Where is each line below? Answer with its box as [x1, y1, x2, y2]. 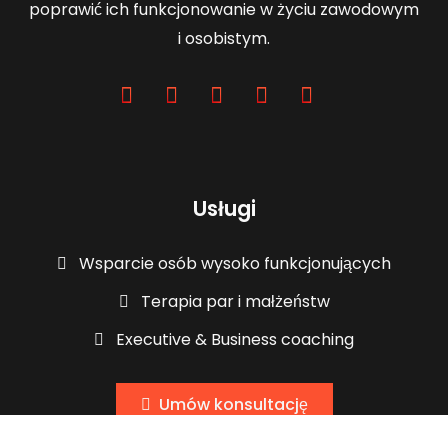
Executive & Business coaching [112, 327, 354, 351]
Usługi [192, 193, 256, 223]
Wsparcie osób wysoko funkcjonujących [75, 251, 391, 275]
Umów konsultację [158, 392, 308, 416]
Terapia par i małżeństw [136, 289, 330, 313]
